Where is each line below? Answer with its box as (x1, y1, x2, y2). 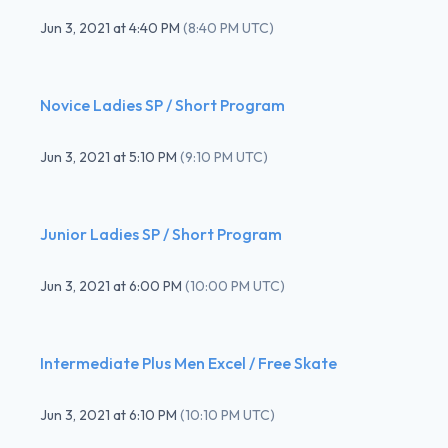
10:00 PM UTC (190, 276, 280, 295)
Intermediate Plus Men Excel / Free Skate (40, 352, 337, 373)
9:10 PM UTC (185, 147, 263, 166)
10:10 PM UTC (185, 405, 270, 424)
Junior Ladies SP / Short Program (40, 223, 282, 244)
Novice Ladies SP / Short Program (40, 94, 285, 115)
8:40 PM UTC (188, 18, 269, 37)
